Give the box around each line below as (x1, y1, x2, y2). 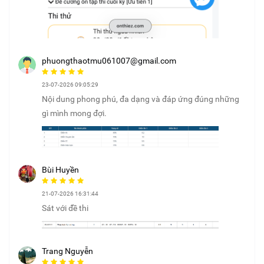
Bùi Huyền (42, 164, 79, 174)
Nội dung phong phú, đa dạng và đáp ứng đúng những (42, 94, 239, 104)
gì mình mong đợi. (42, 108, 107, 118)
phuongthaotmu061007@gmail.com (42, 55, 176, 65)
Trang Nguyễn (42, 246, 93, 256)
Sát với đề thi (42, 203, 88, 213)
